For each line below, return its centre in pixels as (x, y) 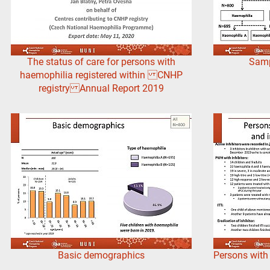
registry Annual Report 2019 (101, 89)
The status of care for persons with (101, 62)
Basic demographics (101, 256)
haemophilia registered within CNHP (101, 75)
